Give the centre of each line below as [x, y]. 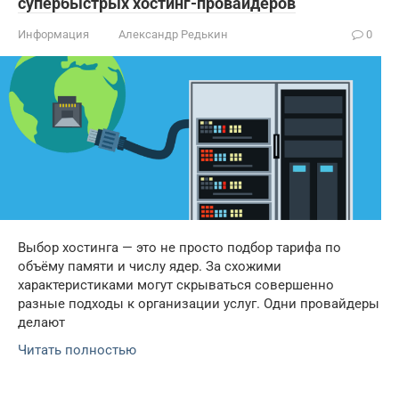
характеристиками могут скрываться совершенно [176, 285]
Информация [53, 35]
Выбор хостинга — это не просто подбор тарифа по [179, 247]
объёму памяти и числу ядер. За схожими [150, 266]
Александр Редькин [173, 35]
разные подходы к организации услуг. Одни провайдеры [199, 303]
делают [41, 322]
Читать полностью [77, 350]
